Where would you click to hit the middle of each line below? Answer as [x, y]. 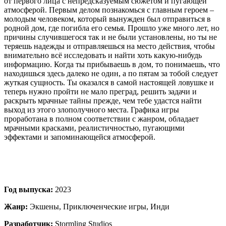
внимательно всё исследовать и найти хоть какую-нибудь [103, 55]
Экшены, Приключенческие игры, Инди [99, 206]
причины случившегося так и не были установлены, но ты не [110, 37]
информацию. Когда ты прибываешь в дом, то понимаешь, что [112, 64]
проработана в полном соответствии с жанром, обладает [101, 119]
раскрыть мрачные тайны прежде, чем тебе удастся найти [103, 100]
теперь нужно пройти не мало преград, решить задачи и [100, 91]
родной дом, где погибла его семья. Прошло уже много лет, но [112, 28]
